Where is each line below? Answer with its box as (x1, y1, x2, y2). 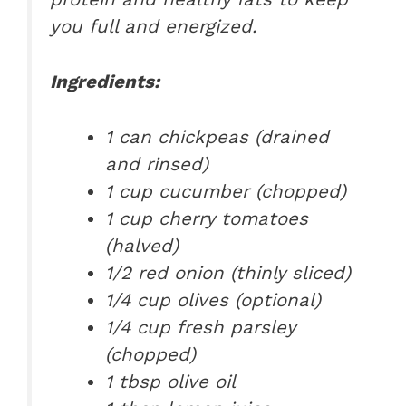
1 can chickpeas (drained (105, 125, 330, 148)
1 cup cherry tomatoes (105, 207, 309, 229)
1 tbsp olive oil (105, 370, 237, 392)
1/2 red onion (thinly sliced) (105, 261, 352, 284)
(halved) (105, 234, 179, 256)
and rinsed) (105, 152, 209, 175)
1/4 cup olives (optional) (105, 288, 322, 311)
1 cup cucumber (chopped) (105, 179, 347, 202)
